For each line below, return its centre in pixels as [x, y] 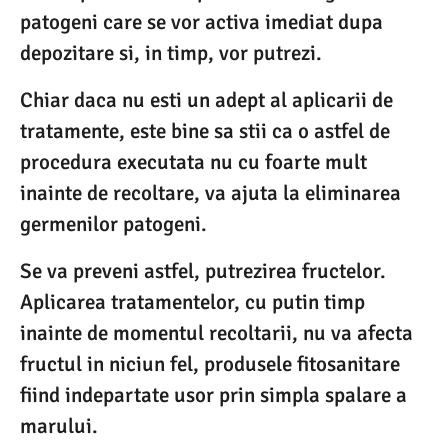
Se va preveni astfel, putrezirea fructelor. [203, 271]
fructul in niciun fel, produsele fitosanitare [210, 364]
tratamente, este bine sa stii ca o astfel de [205, 130]
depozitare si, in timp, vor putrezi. [171, 52]
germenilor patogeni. [113, 223]
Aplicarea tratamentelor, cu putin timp [192, 302]
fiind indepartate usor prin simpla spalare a [213, 395]
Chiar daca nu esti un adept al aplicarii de [206, 99]
